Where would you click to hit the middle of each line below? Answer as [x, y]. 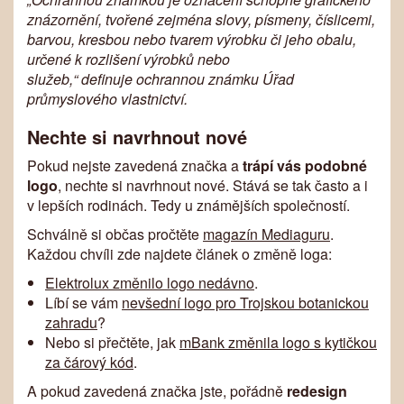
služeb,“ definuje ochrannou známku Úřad [161, 78]
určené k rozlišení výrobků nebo [129, 59]
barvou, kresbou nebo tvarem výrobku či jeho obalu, [192, 39]
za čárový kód [89, 362]
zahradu [71, 322]
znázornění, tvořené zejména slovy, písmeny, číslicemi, [201, 19]
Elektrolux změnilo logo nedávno [150, 282]
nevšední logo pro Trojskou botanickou [245, 302]
